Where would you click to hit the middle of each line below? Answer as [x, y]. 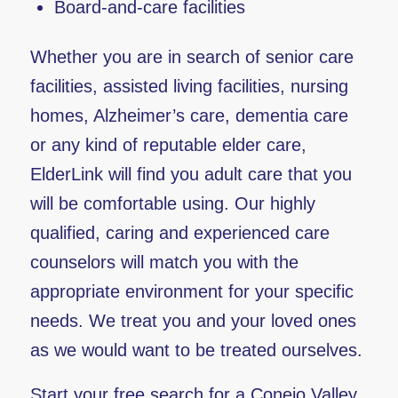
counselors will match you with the [164, 262]
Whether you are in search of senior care [191, 57]
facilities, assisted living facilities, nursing [189, 86]
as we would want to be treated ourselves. [196, 350]
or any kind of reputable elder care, [168, 145]
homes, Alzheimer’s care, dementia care [189, 115]
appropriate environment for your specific [191, 291]
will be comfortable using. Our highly [172, 203]
